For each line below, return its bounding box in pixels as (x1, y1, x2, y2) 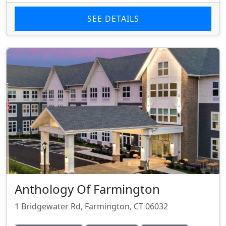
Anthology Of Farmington (15, 181, 160, 198)
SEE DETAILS (87, 13, 139, 25)
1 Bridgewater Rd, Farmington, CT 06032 (15, 201, 168, 212)
